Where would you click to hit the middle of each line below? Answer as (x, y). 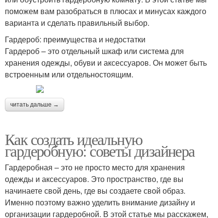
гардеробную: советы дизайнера (100, 151)
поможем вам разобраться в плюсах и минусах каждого (106, 11)
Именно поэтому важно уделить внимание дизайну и (100, 202)
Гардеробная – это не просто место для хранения (95, 167)
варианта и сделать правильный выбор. (77, 23)
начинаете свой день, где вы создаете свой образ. (95, 191)
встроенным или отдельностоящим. (69, 74)
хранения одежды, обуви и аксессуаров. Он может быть (106, 63)
